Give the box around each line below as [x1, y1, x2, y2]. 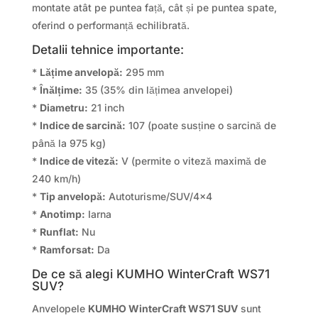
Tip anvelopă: [39, 190, 106, 203]
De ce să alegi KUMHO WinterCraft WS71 [31, 267, 270, 282]
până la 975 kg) [31, 137, 106, 150]
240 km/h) [31, 172, 81, 185]
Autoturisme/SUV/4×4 [105, 190, 212, 203]
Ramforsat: [39, 243, 94, 256]
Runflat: [39, 226, 79, 238]
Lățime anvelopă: [39, 66, 123, 79]
